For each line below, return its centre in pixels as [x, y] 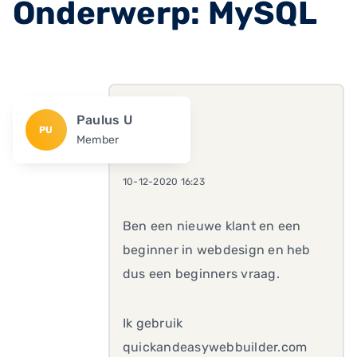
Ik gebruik [153, 323]
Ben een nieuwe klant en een [212, 226]
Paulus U [104, 120]
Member [98, 140]
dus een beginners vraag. [201, 274]
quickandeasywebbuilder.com [215, 347]
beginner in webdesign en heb [217, 250]
